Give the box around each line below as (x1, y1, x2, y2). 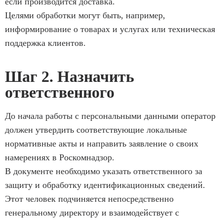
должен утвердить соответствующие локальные (5, 124, 187, 135)
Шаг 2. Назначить (5, 67, 134, 85)
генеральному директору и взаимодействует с (5, 207, 179, 218)
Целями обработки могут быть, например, (5, 10, 165, 20)
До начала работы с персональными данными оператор (5, 110, 216, 121)
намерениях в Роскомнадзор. (5, 152, 114, 162)
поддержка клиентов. (5, 37, 86, 48)
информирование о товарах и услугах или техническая (5, 24, 215, 34)
